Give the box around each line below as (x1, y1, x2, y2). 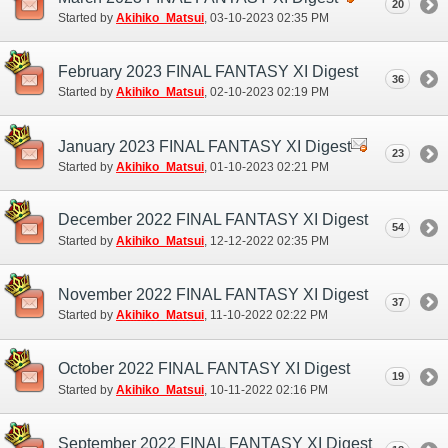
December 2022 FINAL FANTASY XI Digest (58, 211, 368, 229)
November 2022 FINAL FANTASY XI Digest (58, 285, 368, 303)
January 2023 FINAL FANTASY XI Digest (58, 138, 351, 156)
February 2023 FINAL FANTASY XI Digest (58, 62, 358, 80)
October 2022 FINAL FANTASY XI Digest (58, 360, 350, 378)
